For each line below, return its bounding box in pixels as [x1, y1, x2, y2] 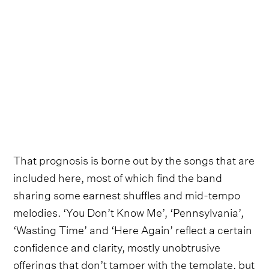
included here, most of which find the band [13, 167, 223, 185]
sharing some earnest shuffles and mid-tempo [13, 184, 241, 202]
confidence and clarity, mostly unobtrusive [13, 237, 221, 255]
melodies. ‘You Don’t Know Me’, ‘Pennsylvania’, [13, 202, 244, 220]
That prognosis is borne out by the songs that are [13, 150, 255, 168]
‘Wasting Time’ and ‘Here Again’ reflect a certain [13, 219, 253, 237]
